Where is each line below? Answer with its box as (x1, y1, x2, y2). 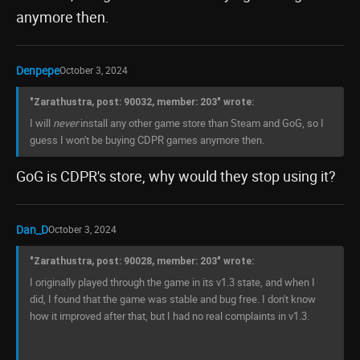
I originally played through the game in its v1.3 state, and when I (30, 275, 315, 289)
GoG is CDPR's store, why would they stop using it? (16, 166, 336, 186)
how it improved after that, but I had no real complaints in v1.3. (30, 309, 309, 323)
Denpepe (16, 63, 59, 78)
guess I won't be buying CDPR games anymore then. (30, 133, 264, 147)
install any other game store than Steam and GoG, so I (78, 116, 324, 130)
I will (30, 116, 53, 130)
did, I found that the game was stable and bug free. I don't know (30, 292, 316, 306)
